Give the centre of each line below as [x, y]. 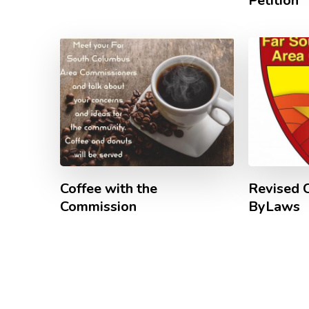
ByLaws [274, 206]
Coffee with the [109, 188]
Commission [98, 206]
